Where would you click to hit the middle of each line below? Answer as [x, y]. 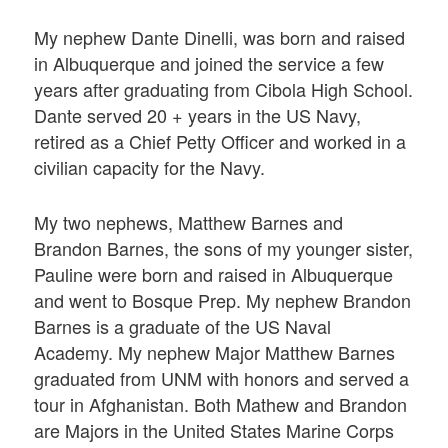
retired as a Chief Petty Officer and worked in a [220, 141]
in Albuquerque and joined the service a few [209, 63]
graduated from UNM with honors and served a [222, 378]
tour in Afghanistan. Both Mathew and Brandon [221, 404]
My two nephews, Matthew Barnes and [189, 222]
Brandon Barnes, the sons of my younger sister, [224, 248]
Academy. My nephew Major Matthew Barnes [215, 352]
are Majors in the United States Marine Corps [214, 430]
